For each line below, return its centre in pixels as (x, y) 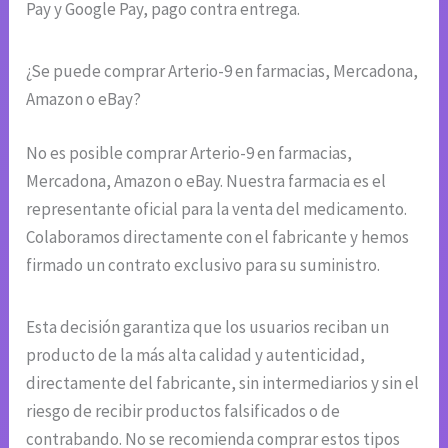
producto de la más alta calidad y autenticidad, (196, 354)
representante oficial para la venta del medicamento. (217, 208)
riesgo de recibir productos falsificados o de (183, 410)
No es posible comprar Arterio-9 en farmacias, (189, 152)
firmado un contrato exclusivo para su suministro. (203, 264)
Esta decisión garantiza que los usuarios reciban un (208, 326)
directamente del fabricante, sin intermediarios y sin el (223, 382)
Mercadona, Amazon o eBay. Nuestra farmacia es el (206, 180)
